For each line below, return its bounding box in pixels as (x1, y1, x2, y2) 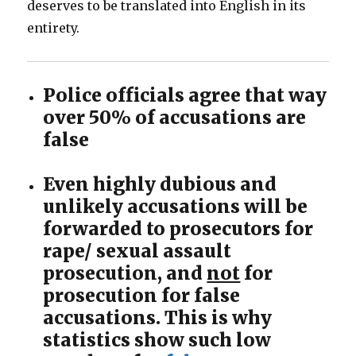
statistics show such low (43, 328, 272, 351)
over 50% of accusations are (43, 106, 307, 129)
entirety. (27, 20, 80, 36)
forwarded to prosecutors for (43, 217, 314, 240)
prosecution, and (43, 261, 207, 284)
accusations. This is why (43, 306, 273, 329)
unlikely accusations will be (43, 195, 308, 218)
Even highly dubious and (43, 172, 277, 195)
